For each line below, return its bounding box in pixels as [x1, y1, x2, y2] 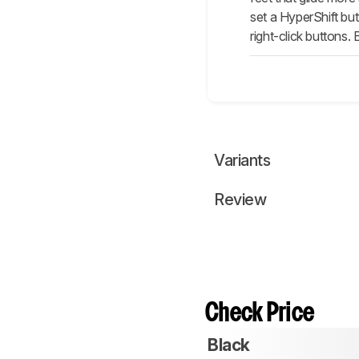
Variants [214, 151, 270, 171]
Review [214, 190, 266, 210]
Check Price [205, 302, 315, 326]
